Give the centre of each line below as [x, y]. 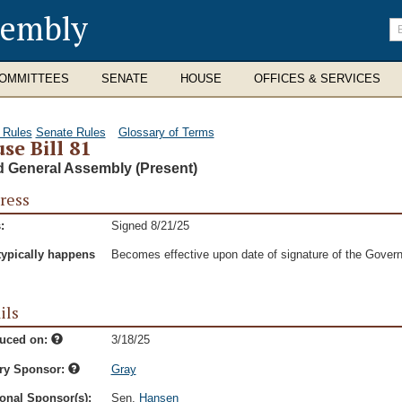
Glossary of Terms [166, 132]
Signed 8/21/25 [150, 226]
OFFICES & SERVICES [317, 79]
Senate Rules [70, 132]
